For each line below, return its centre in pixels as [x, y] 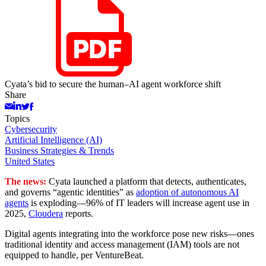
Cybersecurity [31, 129]
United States [30, 161]
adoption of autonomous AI [187, 192]
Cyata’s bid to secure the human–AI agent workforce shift [113, 84]
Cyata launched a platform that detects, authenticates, [148, 182]
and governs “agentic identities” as [70, 192]
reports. [79, 214]
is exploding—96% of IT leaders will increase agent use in [139, 203]
